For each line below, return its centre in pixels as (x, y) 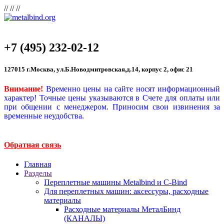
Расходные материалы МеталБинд (122, 209)
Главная (37, 164)
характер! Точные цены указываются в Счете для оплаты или (112, 98)
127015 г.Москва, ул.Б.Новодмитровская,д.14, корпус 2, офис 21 (98, 69)
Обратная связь (32, 144)
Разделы (38, 173)
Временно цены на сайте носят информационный (133, 89)
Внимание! (23, 89)
